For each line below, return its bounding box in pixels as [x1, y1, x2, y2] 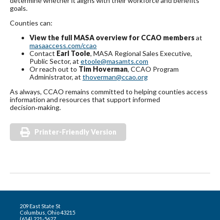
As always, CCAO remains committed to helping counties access [10, 87, 208, 96]
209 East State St [20, 203, 60, 210]
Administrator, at [29, 73, 82, 82]
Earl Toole [56, 49, 90, 58]
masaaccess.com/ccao [29, 41, 97, 50]
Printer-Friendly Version [34, 128, 116, 137]
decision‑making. [10, 103, 61, 112]
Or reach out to [29, 65, 79, 74]
